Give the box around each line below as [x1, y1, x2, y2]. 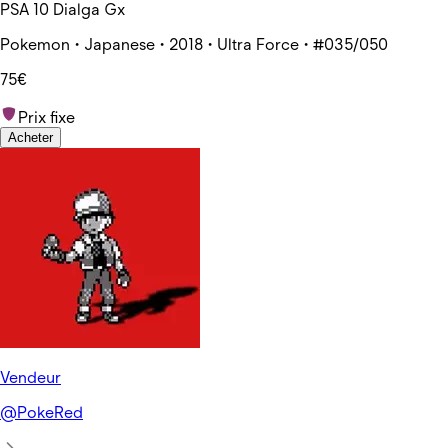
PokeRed [17, 402, 83, 422]
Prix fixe [18, 107, 75, 127]
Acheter [8, 129, 53, 145]
